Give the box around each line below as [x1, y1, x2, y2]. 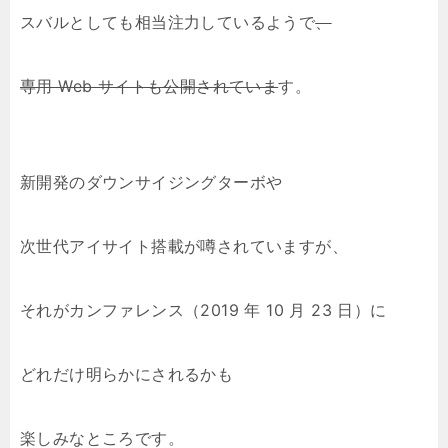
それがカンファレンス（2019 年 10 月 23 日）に [20, 300, 387, 320]
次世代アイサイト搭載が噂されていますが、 [20, 236, 348, 256]
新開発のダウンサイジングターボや [20, 172, 283, 192]
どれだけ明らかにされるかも [20, 364, 234, 384]
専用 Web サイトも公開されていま [20, 76, 279, 96]
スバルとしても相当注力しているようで [20, 12, 316, 32]
